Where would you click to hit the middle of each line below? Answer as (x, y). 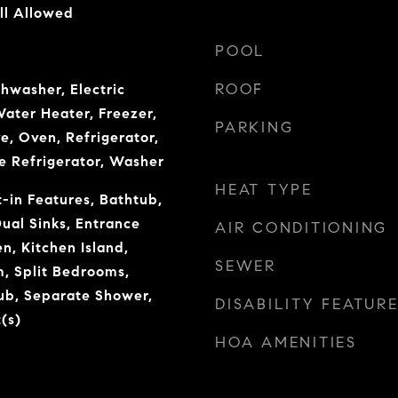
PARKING (255, 127)
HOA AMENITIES (286, 342)
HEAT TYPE (264, 190)
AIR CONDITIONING (301, 228)
